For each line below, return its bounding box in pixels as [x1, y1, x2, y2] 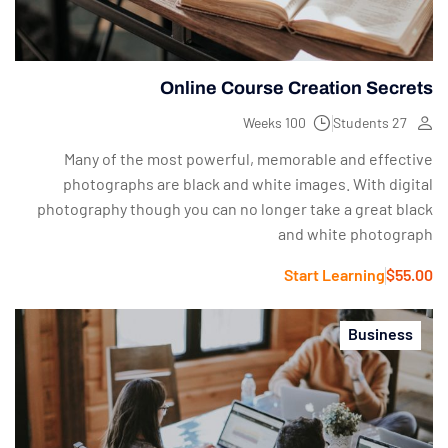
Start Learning [284, 265, 385, 285]
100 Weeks [285, 114, 306, 132]
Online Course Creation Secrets [160, 78, 433, 99]
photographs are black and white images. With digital [63, 174, 433, 194]
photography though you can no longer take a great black [37, 199, 433, 219]
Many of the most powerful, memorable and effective [64, 149, 433, 169]
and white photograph [278, 224, 433, 244]
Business [348, 324, 413, 344]
